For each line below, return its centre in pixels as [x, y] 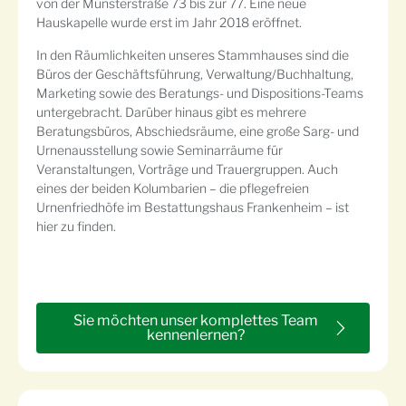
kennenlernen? [196, 334]
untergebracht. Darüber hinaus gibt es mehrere [171, 111]
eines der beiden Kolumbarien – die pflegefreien [173, 188]
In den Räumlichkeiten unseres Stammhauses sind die [193, 54]
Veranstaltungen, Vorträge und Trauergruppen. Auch [187, 169]
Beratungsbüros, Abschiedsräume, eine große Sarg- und [198, 130]
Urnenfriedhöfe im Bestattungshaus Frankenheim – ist [193, 207]
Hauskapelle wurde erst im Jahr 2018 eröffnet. [169, 23]
